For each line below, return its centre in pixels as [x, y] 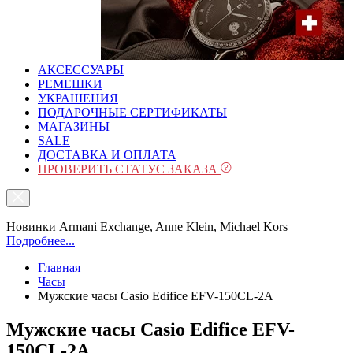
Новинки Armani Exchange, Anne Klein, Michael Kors [147, 227]
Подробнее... [41, 241]
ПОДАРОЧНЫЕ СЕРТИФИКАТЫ [132, 112]
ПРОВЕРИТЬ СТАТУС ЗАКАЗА [129, 169]
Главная [59, 268]
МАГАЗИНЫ [74, 126]
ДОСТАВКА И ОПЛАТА [107, 155]
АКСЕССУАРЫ [81, 70]
